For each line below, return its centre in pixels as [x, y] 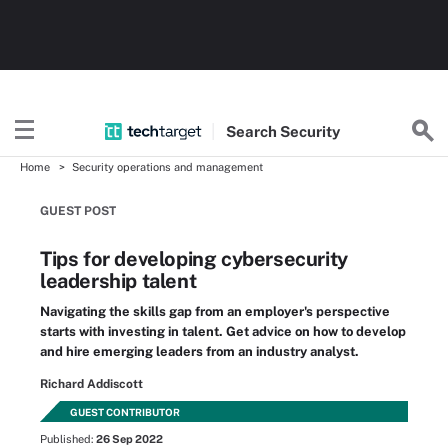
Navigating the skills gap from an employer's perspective [215, 311]
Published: [68, 439]
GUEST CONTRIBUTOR [125, 412]
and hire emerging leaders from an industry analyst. [199, 351]
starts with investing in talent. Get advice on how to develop [223, 331]
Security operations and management [167, 167]
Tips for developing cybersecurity [194, 259]
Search [252, 131]
